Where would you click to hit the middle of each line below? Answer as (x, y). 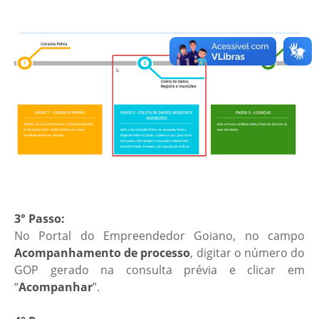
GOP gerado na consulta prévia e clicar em (159, 270)
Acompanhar (56, 287)
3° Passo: (40, 218)
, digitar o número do (248, 252)
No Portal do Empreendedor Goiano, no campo (159, 235)
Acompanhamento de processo (103, 252)
